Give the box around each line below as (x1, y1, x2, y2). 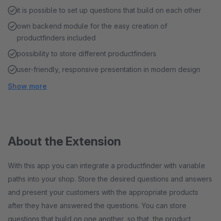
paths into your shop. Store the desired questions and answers (8, 175, 212, 183)
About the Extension (8, 134, 121, 148)
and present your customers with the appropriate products (8, 188, 198, 196)
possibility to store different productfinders (17, 49, 156, 58)
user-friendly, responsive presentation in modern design (17, 65, 200, 74)
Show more (8, 82, 47, 90)
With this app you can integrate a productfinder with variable (8, 161, 205, 170)
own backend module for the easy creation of (17, 22, 167, 30)
